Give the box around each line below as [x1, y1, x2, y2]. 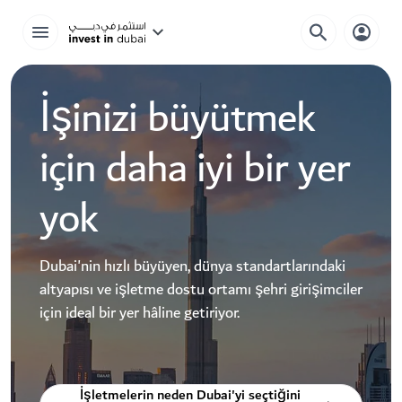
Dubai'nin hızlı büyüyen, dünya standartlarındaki [39, 253, 345, 279]
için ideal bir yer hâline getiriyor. [39, 300, 240, 326]
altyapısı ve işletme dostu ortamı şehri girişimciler [39, 276, 363, 302]
